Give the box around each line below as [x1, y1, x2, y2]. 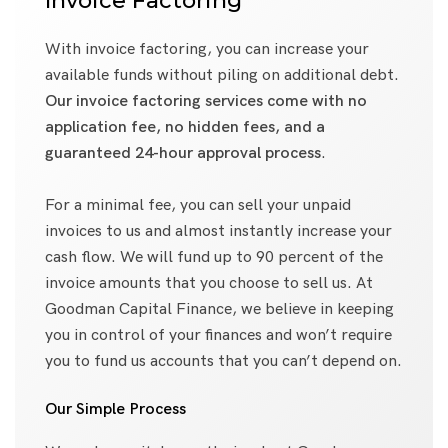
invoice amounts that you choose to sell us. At [45, 273, 373, 293]
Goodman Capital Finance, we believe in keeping [45, 299, 394, 319]
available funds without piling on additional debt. [45, 65, 399, 85]
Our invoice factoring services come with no [45, 91, 367, 111]
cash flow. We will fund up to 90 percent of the [45, 247, 383, 267]
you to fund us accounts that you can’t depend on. [45, 351, 402, 371]
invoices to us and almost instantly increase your [45, 221, 392, 241]
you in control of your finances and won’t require [45, 325, 392, 345]
